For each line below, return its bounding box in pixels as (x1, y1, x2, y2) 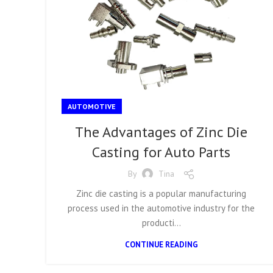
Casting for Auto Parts (92, 142, 231, 161)
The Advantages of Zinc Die (75, 122, 248, 141)
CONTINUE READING (124, 239, 198, 250)
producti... (141, 216, 181, 229)
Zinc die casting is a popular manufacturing (76, 187, 247, 199)
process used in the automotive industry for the (68, 202, 255, 214)
